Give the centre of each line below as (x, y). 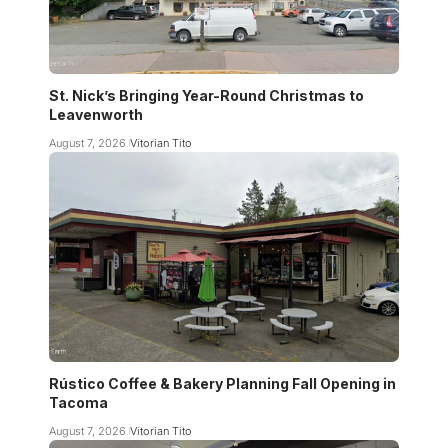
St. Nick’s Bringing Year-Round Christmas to (206, 95)
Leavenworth (96, 114)
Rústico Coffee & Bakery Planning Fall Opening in (222, 383)
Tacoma (78, 402)
